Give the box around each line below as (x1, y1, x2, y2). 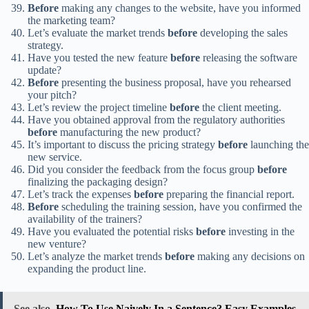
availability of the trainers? (28, 213, 142, 226)
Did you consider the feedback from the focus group (28, 163, 257, 176)
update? (28, 64, 61, 77)
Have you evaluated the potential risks (28, 226, 196, 238)
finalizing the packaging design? (28, 176, 168, 188)
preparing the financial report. (163, 188, 295, 201)
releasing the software (200, 52, 297, 64)
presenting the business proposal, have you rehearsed (59, 77, 291, 89)
